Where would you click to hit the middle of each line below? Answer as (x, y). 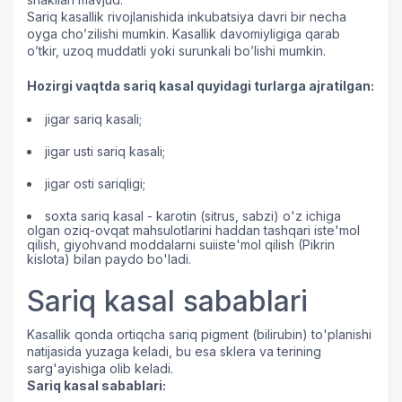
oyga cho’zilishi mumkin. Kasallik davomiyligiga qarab (184, 34)
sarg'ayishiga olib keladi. (100, 369)
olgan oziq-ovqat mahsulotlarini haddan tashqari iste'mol (193, 231)
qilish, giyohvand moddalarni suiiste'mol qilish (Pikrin (181, 245)
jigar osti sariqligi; (95, 184)
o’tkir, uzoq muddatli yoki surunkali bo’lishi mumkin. (176, 51)
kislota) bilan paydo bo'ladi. (109, 259)
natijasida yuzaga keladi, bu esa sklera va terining (174, 352)
